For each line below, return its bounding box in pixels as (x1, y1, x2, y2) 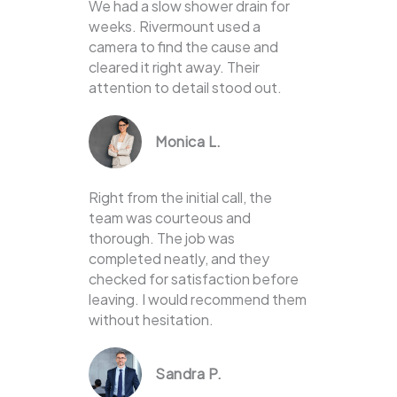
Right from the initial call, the (89, 188, 272, 207)
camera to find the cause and (89, 37, 278, 57)
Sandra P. (155, 364, 222, 384)
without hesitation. (89, 310, 214, 330)
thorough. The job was (89, 229, 235, 248)
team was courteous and (89, 208, 251, 228)
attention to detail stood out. (89, 78, 282, 97)
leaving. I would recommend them (89, 290, 307, 309)
